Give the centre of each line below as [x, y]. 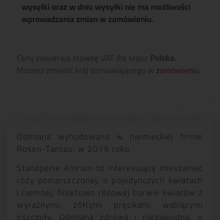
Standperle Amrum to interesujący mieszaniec [110, 168]
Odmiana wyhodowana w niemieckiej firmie [110, 136]
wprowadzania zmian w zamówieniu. [88, 19]
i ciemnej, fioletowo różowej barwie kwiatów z [110, 193]
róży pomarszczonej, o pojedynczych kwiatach [110, 180]
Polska [163, 58]
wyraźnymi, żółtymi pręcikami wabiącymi [110, 205]
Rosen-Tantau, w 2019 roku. [74, 149]
